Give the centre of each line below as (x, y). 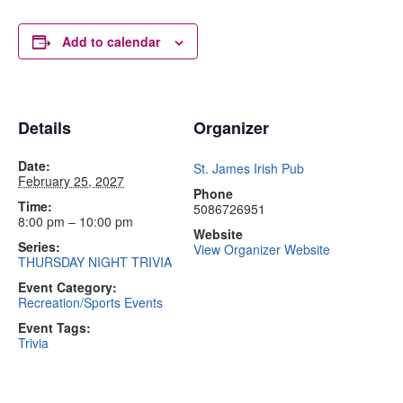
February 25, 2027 (71, 181)
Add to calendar (111, 41)
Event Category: (67, 287)
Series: (39, 246)
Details (45, 128)
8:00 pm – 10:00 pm (76, 221)
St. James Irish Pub (249, 168)
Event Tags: (54, 327)
